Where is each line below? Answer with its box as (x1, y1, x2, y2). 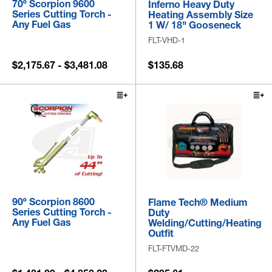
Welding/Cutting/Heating (148, 217, 262, 229)
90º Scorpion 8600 (12, 195, 95, 208)
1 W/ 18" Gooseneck (148, 19, 241, 32)
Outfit (148, 227, 174, 240)
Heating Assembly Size (148, 8, 253, 21)
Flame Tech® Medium (148, 196, 248, 209)
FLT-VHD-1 (148, 35, 185, 46)
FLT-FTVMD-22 (148, 243, 199, 254)
